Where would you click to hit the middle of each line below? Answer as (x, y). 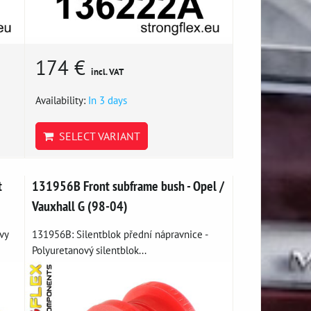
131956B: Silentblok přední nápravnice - (120, 234)
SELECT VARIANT (97, 136)
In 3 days (108, 100)
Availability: (62, 100)
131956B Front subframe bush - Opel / (128, 185)
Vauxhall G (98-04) (80, 205)
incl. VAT (108, 72)
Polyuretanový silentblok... (90, 250)
